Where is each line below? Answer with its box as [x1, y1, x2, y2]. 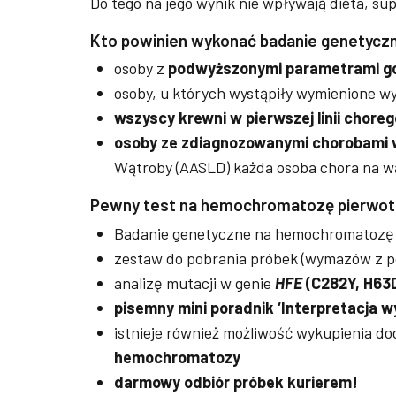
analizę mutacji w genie [114, 272, 271, 293]
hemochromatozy [114, 346, 240, 367]
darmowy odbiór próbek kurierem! [114, 371, 358, 392]
